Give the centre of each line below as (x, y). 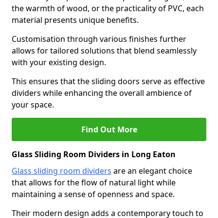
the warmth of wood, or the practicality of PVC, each (108, 8)
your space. (33, 105)
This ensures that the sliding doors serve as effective (108, 81)
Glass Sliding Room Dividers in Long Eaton (94, 154)
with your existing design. (59, 62)
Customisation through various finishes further (99, 39)
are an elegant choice (152, 171)
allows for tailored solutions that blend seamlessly (104, 51)
